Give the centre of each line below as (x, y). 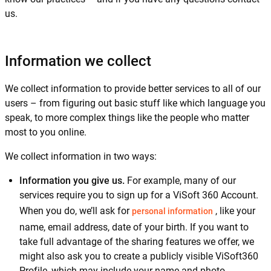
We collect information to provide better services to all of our (133, 89)
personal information (172, 211)
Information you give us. (73, 181)
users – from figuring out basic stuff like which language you (135, 103)
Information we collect (78, 61)
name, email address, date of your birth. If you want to (134, 227)
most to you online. (46, 132)
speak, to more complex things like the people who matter (127, 118)
